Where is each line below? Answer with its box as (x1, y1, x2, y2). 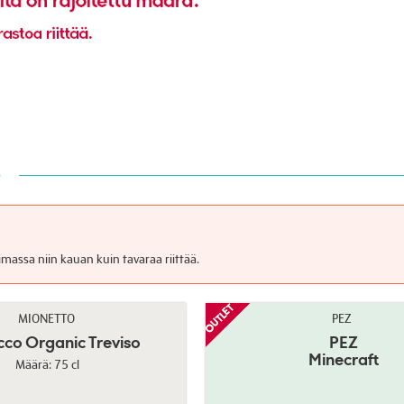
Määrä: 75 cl (15, 356, 80, 372)
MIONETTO (17, 310, 75, 326)
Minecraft (308, 348, 379, 370)
